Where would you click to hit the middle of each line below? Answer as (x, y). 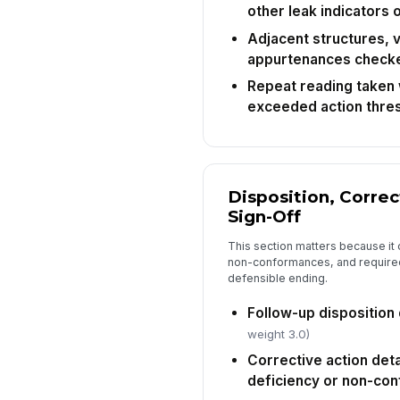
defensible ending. (277, 279)
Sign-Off (264, 216)
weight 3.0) (278, 333)
